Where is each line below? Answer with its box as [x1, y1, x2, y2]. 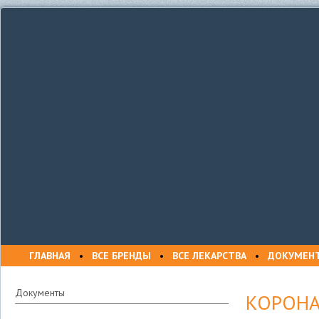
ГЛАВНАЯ [29, 249, 70, 262]
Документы [15, 286, 65, 299]
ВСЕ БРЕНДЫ [92, 249, 151, 262]
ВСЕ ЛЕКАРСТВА [172, 249, 246, 262]
